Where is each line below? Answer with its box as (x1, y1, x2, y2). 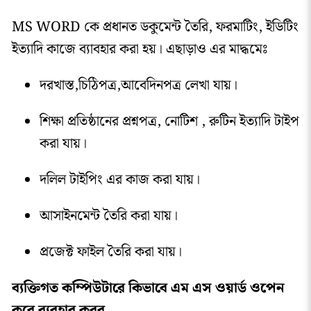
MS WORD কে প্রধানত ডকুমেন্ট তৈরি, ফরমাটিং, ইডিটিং (11, 16, 299, 39)
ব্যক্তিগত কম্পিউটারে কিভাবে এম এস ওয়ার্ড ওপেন (11, 277, 285, 300)
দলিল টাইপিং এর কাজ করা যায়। (39, 169, 200, 192)
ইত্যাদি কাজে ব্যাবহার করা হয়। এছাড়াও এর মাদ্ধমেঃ (11, 38, 268, 61)
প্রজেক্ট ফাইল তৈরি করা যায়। (39, 241, 182, 264)
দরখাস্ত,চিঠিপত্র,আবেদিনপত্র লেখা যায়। (39, 74, 241, 97)
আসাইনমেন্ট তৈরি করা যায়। (39, 205, 178, 228)
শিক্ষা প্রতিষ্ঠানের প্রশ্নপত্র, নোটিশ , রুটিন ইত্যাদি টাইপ (39, 110, 299, 133)
